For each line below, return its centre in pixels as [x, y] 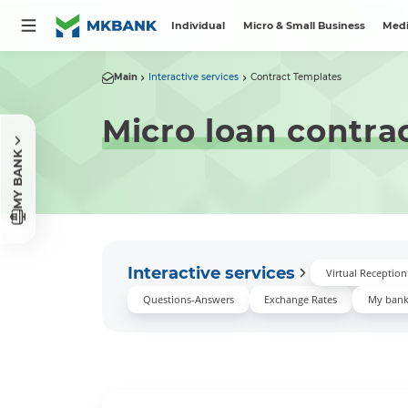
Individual [199, 25]
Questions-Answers [188, 300]
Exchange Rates [301, 300]
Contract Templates [296, 77]
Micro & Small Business [304, 25]
